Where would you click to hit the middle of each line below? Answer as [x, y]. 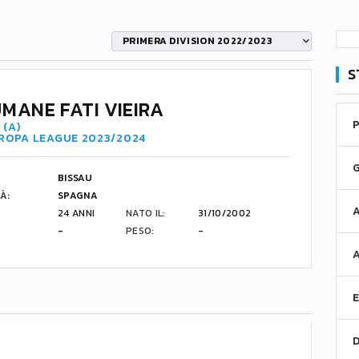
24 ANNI [77, 213]
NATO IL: [146, 213]
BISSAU [75, 178]
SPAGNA [78, 196]
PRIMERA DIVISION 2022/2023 [198, 40]
